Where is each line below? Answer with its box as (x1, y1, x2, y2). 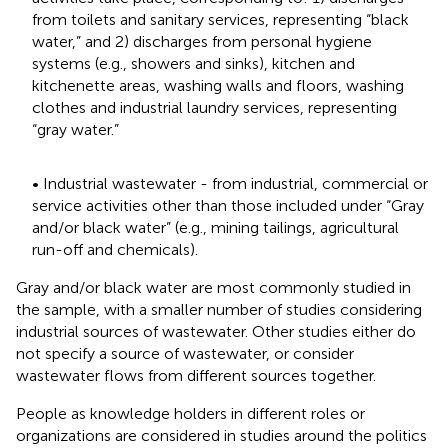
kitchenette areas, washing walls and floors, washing (32, 75, 404, 95)
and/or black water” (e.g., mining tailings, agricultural (32, 217, 399, 237)
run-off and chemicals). (32, 239, 198, 259)
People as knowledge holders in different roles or (16, 403, 365, 423)
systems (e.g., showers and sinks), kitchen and (32, 53, 355, 73)
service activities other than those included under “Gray (32, 195, 424, 215)
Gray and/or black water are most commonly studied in (16, 277, 411, 297)
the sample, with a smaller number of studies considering (16, 299, 422, 319)
